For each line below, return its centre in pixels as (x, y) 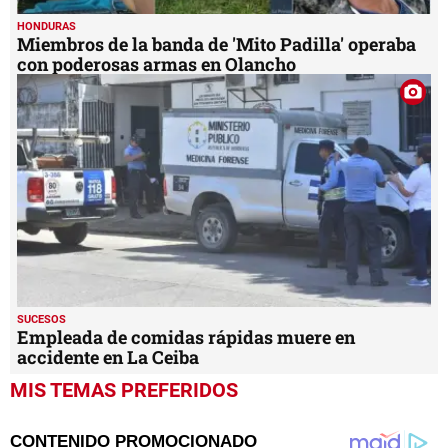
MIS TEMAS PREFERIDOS (124, 390)
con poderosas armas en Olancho (156, 64)
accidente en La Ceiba (108, 357)
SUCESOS (41, 320)
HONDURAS (46, 27)
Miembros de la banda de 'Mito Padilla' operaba (216, 44)
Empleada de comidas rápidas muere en (186, 337)
